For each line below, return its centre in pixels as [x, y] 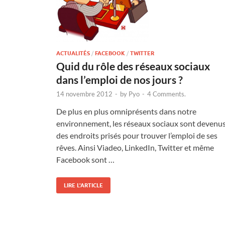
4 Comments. [166, 94]
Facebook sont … [85, 160]
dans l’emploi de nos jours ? [120, 80]
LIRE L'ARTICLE [83, 186]
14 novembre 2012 [84, 94]
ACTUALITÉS [73, 53]
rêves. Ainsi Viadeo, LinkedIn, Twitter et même [135, 148]
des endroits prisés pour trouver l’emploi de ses [137, 136]
